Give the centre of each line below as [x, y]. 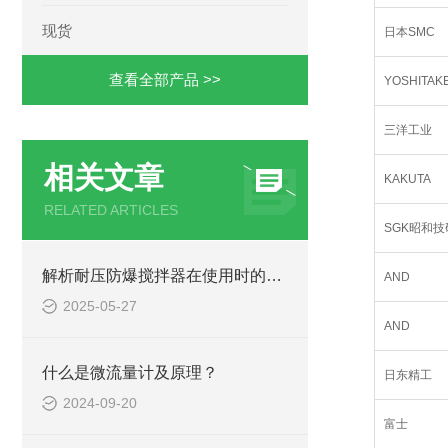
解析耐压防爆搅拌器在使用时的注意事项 [274, 275]
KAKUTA [407, 179]
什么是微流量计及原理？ [130, 372]
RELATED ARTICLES [111, 210]
